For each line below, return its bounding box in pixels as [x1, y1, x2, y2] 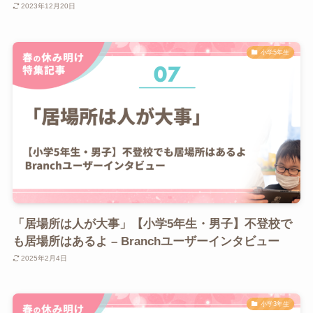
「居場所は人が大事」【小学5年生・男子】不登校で [12, 217, 292, 231]
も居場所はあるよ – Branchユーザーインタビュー [12, 234, 279, 248]
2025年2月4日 [21, 254, 68, 263]
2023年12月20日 [21, 2, 76, 10]
